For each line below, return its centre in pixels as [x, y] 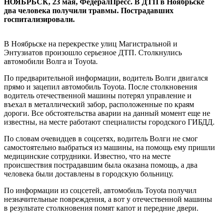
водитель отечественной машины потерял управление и [98, 95]
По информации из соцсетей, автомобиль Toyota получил [100, 190]
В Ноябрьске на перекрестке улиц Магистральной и [91, 44]
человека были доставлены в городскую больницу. [89, 174]
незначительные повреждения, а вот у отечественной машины [108, 199]
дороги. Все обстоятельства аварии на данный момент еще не [107, 113]
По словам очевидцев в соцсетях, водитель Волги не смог [101, 138]
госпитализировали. [39, 19]
